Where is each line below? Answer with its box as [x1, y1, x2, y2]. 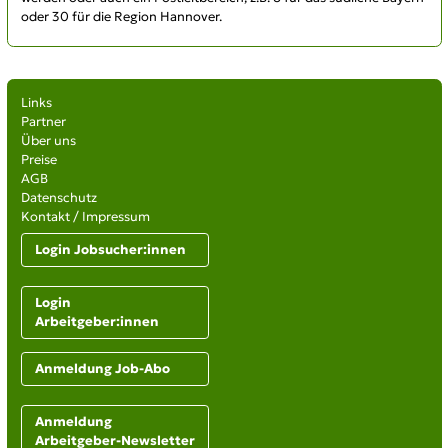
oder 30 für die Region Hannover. [20, 8, 222, 26]
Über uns [20, 132, 76, 150]
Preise [20, 151, 57, 169]
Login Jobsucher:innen [34, 241, 186, 259]
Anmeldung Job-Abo [34, 360, 170, 378]
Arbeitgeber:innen [34, 313, 159, 331]
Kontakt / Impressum [20, 208, 150, 226]
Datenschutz [20, 189, 97, 207]
